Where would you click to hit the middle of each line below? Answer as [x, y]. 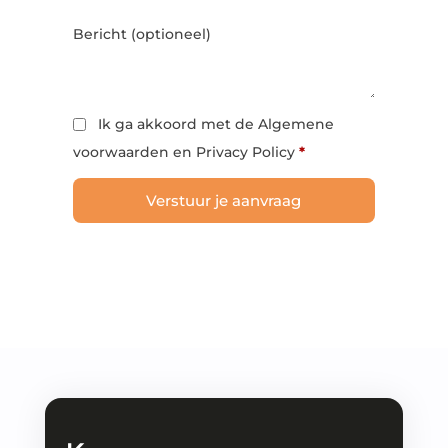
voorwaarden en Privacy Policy [185, 152]
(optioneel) [170, 34]
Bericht [101, 34]
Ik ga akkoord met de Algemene [213, 124]
